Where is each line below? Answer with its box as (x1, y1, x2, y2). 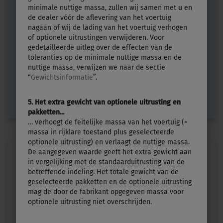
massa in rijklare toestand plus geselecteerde (28, 127, 174, 136)
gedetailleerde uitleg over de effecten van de (28, 43, 172, 52)
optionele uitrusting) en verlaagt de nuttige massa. (28, 137, 190, 146)
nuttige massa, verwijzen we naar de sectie (28, 63, 165, 72)
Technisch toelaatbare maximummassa (73, 50, 204, 60)
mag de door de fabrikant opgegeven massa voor (28, 187, 184, 196)
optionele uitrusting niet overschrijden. (28, 197, 152, 206)
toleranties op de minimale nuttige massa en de (28, 53, 182, 62)
